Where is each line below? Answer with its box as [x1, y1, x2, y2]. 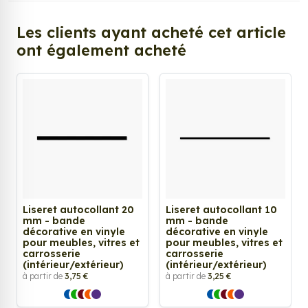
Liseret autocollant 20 [23, 203, 134, 217]
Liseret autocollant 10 [166, 203, 277, 217]
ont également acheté [16, 41, 186, 60]
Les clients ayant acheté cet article [16, 23, 286, 42]
